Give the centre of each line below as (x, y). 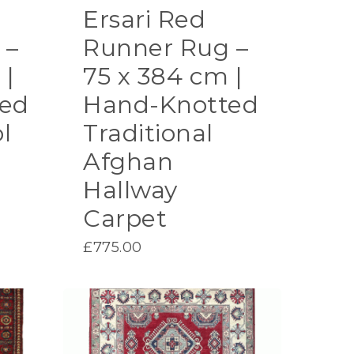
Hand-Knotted (171, 104)
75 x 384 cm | (163, 76)
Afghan (128, 161)
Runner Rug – (166, 47)
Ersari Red (145, 19)
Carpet (125, 218)
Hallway (130, 190)
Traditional (148, 133)
